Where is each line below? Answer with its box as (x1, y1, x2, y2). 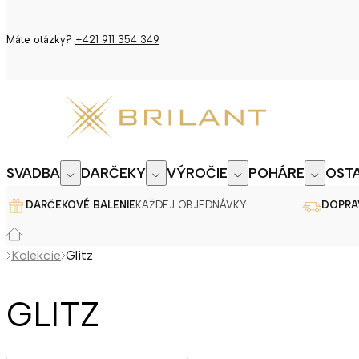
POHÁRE (248, 164, 305, 181)
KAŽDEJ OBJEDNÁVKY (135, 198, 247, 211)
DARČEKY (81, 164, 146, 181)
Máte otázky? (6, 34, 75, 46)
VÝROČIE (167, 164, 228, 181)
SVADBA (6, 164, 60, 181)
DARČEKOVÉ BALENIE (26, 198, 135, 211)
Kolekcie (11, 248, 61, 264)
